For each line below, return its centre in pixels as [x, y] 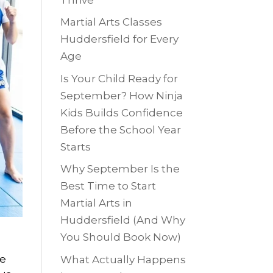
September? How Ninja [121, 95]
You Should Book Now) [120, 237]
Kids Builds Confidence [121, 112]
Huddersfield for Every [119, 39]
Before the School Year [120, 129]
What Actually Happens [123, 259]
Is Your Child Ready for [119, 78]
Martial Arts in [96, 203]
